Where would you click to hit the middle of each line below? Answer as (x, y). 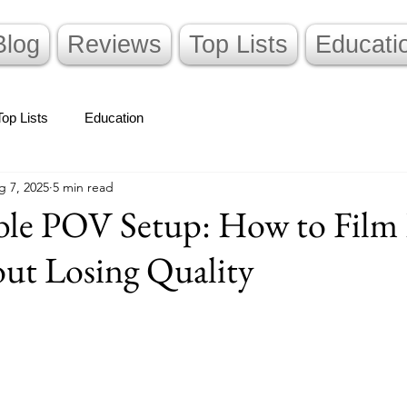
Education (114, 117)
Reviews (114, 45)
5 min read (83, 187)
